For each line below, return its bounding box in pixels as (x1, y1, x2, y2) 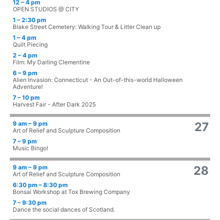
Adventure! (13, 83, 43, 91)
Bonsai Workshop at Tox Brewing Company (13, 188, 130, 196)
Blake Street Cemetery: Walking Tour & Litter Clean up (13, 23, 161, 31)
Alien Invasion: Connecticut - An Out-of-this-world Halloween (13, 76, 183, 84)
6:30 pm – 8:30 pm (13, 181, 68, 189)
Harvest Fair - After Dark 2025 (13, 101, 96, 109)
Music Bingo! (13, 144, 48, 152)
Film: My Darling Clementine (13, 58, 90, 66)
